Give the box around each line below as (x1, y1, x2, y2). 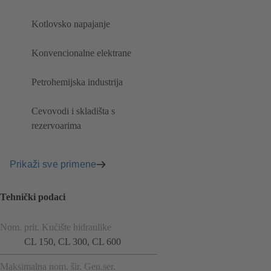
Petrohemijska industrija (31, 77, 123, 88)
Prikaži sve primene (10, 158, 97, 169)
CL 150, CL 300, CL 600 (24, 236, 121, 247)
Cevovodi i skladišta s (31, 106, 115, 117)
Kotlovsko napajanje (31, 19, 110, 30)
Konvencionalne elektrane (31, 48, 131, 59)
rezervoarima (31, 120, 81, 131)
